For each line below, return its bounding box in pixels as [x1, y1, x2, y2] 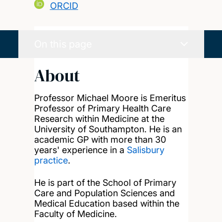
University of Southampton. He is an [34, 123, 182, 134]
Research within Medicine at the [34, 113, 165, 124]
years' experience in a [34, 144, 127, 155]
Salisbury [126, 144, 165, 155]
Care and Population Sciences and [34, 187, 175, 198]
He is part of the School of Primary [34, 177, 176, 188]
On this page [34, 38, 92, 50]
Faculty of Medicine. [34, 208, 117, 219]
